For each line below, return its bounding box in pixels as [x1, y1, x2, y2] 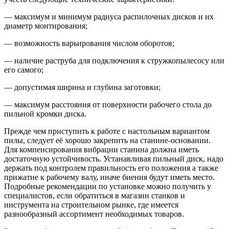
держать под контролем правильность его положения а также [4, 164, 218, 173]
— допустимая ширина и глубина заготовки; [4, 83, 161, 92]
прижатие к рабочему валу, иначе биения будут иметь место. [4, 173, 215, 182]
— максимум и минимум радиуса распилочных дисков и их [4, 12, 214, 21]
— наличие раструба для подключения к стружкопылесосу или [4, 56, 224, 65]
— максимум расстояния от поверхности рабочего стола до [4, 100, 212, 109]
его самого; [4, 65, 43, 75]
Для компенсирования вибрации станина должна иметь [4, 145, 199, 154]
